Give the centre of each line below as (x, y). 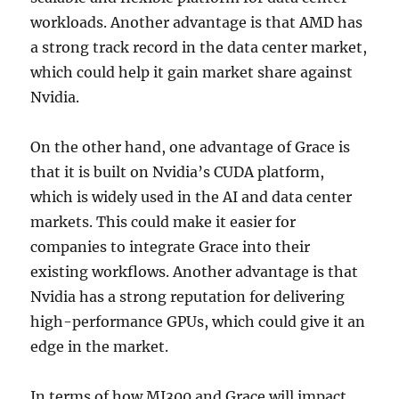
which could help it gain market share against (192, 72)
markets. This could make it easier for (163, 222)
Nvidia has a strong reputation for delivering (188, 297)
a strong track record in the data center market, (199, 47)
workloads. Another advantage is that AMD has (197, 22)
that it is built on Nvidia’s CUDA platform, (178, 172)
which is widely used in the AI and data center (191, 197)
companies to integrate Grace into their (171, 247)
